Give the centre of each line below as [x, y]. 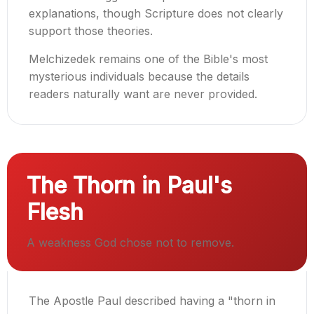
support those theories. [91, 31]
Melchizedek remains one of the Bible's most [148, 59]
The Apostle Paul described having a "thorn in [152, 301]
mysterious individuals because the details [139, 77]
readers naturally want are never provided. [143, 94]
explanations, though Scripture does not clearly [156, 14]
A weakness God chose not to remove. [130, 243]
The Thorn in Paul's [129, 186]
